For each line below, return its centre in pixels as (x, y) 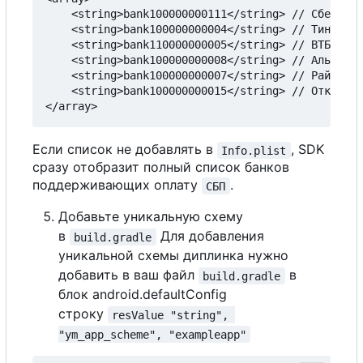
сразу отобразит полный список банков (161, 167)
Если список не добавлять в (125, 149)
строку (83, 314)
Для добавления (212, 236)
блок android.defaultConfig (143, 295)
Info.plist (254, 150)
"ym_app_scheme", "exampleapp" (152, 334)
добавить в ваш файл (128, 275)
